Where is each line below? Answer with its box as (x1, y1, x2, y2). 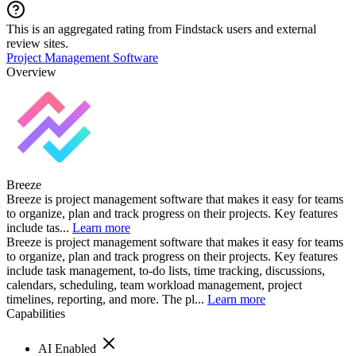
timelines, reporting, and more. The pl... (6, 292, 207, 306)
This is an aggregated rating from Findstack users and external (6, 21, 316, 36)
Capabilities (6, 306, 65, 320)
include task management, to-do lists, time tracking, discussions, (6, 263, 325, 277)
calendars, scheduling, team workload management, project (6, 277, 302, 292)
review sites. (6, 36, 68, 50)
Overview (6, 64, 56, 79)
